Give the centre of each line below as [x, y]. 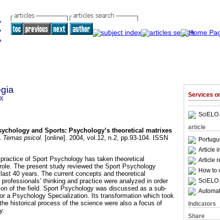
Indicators [202, 204]
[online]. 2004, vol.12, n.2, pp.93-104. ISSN [105, 138]
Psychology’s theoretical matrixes [120, 131]
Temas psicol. [22, 138]
